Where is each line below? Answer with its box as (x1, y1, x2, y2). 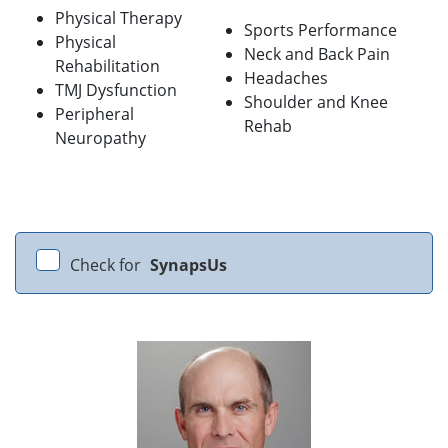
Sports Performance (244, 19, 397, 42)
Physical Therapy (55, 7, 182, 30)
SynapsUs (150, 254, 227, 277)
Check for (70, 254, 145, 277)
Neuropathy (55, 127, 146, 150)
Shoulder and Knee (244, 91, 388, 114)
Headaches (244, 67, 328, 90)
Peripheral (55, 103, 134, 126)
